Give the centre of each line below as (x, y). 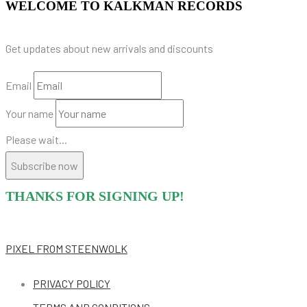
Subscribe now (45, 165)
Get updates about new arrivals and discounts (109, 48)
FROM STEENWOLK (82, 248)
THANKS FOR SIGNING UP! (95, 196)
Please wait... (36, 139)
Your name (29, 113)
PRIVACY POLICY (72, 283)
